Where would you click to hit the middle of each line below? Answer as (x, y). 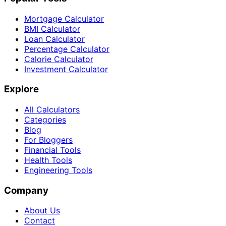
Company (26, 190)
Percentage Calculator (67, 49)
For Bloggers (48, 140)
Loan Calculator (54, 39)
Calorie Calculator (59, 59)
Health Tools (48, 160)
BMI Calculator (52, 29)
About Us (42, 211)
